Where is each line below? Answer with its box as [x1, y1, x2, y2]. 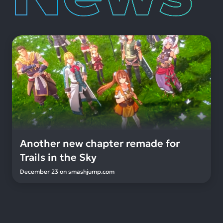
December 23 [20, 168, 58, 176]
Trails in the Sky [20, 151, 97, 164]
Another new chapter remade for [20, 137, 180, 150]
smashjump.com [68, 168, 114, 176]
